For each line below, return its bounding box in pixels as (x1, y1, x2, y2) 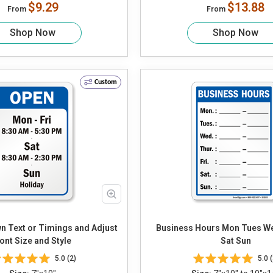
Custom (94, 79, 117, 87)
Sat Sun (220, 236, 251, 246)
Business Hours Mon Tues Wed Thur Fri (156, 223, 222, 233)
